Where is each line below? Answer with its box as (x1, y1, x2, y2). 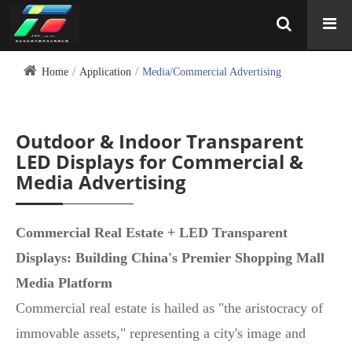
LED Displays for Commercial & (16, 148, 303, 174)
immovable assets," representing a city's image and (16, 325, 306, 341)
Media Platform (16, 275, 112, 291)
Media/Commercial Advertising (142, 66, 281, 78)
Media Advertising (16, 169, 186, 195)
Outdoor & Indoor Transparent (16, 128, 303, 154)
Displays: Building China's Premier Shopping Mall (16, 250, 324, 266)
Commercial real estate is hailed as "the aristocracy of (16, 300, 323, 316)
